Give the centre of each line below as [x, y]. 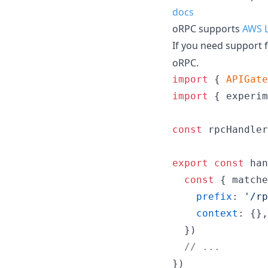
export [190, 163]
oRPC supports [207, 28]
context [217, 213]
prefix [214, 196]
